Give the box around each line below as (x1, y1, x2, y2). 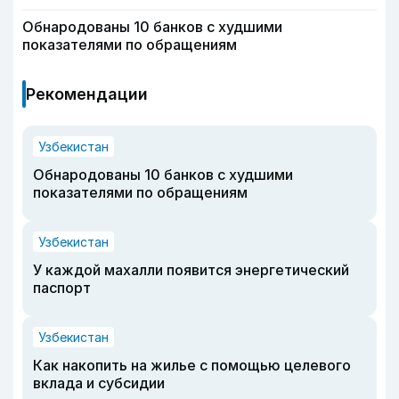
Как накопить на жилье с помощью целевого (33, 355, 351, 374)
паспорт (33, 278, 91, 297)
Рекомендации (26, 84, 148, 103)
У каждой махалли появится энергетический (33, 260, 349, 279)
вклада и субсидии (33, 373, 165, 392)
